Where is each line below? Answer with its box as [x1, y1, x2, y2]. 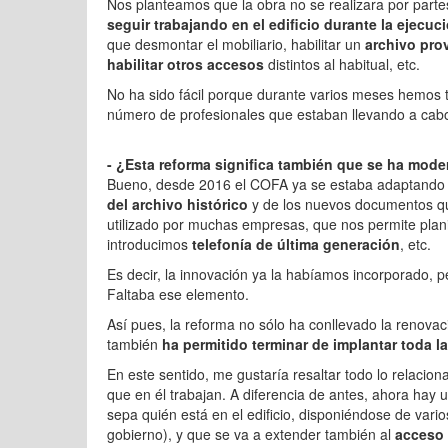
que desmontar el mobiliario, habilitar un [107, 34, 365, 54]
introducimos [107, 234, 188, 254]
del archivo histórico [107, 194, 248, 214]
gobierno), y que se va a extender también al [107, 424, 395, 444]
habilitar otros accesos [107, 54, 264, 74]
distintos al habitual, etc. [264, 54, 420, 74]
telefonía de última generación [188, 234, 400, 254]
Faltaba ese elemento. [107, 284, 249, 304]
